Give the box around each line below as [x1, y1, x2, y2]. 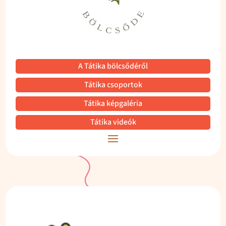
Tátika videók [90, 116, 136, 128]
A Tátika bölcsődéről [78, 60, 148, 72]
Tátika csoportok [84, 79, 142, 90]
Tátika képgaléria [84, 97, 142, 109]
